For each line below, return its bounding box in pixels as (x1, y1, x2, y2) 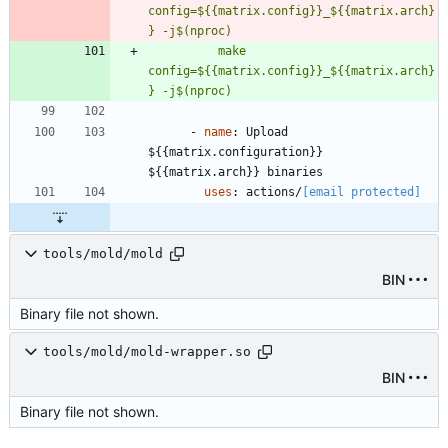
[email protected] (302, 184, 421, 199)
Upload (246, 124, 288, 139)
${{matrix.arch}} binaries (148, 164, 323, 179)
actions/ (246, 184, 302, 199)
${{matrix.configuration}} (148, 144, 323, 159)
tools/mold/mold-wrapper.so (43, 344, 251, 360)
